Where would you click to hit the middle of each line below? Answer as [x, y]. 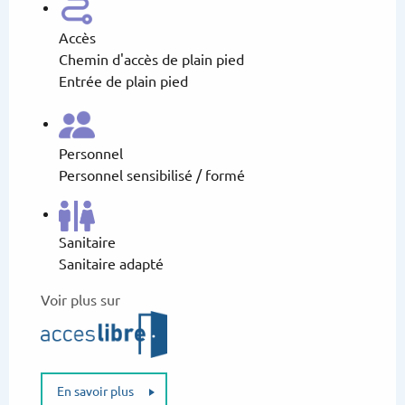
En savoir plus [95, 391]
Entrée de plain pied [123, 82]
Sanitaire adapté [111, 264]
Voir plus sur [80, 301]
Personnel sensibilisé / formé [152, 176]
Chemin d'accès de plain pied [151, 60]
